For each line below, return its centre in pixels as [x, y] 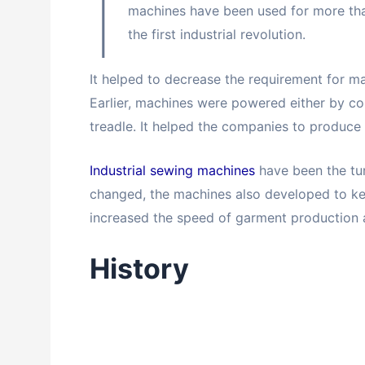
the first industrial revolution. [219, 34]
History [139, 268]
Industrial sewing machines [172, 171]
